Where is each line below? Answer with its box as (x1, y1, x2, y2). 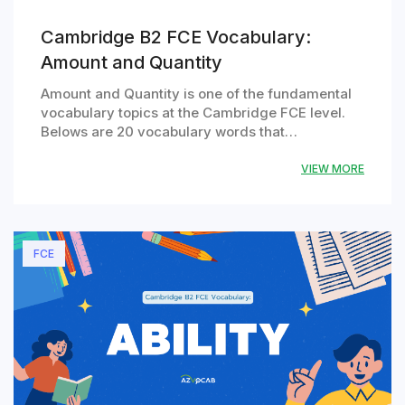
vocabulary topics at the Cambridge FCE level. (41, 103, 345, 121)
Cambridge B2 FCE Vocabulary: (41, 25, 311, 48)
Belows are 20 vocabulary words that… (41, 122, 297, 140)
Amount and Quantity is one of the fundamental (41, 84, 352, 102)
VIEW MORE (301, 161, 364, 175)
